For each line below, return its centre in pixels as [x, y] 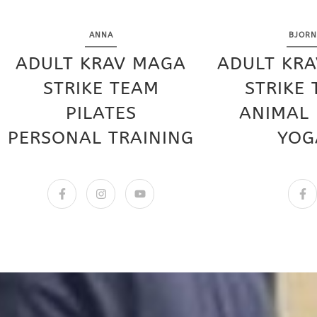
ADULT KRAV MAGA [101, 64]
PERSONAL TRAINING [101, 138]
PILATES [101, 113]
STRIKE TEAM [101, 88]
